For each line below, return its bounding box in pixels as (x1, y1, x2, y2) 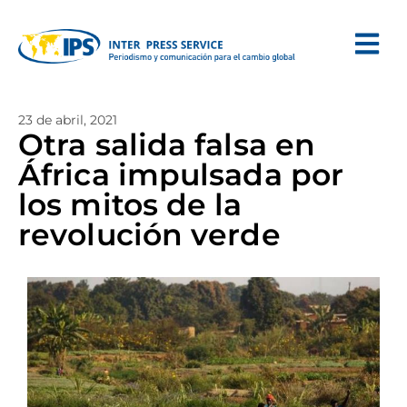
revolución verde (18, 216, 281, 253)
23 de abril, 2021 (18, 112, 117, 128)
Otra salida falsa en (18, 126, 316, 163)
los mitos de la (18, 186, 243, 223)
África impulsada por (18, 156, 344, 193)
